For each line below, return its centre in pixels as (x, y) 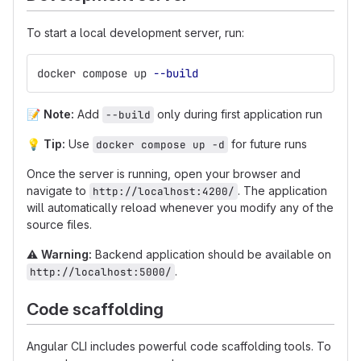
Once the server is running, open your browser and (164, 173)
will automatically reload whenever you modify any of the (180, 207)
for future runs (268, 143)
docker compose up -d (160, 144)
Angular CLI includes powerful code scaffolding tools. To (179, 346)
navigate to (58, 190)
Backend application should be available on (212, 254)
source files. (59, 224)
